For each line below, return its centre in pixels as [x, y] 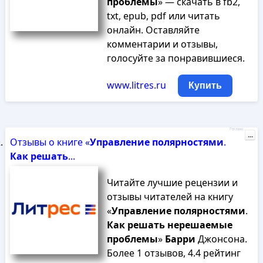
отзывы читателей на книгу [170, 197]
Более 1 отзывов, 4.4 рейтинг [173, 253]
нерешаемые [200, 225]
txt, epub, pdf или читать [163, 16]
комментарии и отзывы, [162, 44]
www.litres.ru [136, 85]
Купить [205, 85]
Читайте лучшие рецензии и [172, 183]
